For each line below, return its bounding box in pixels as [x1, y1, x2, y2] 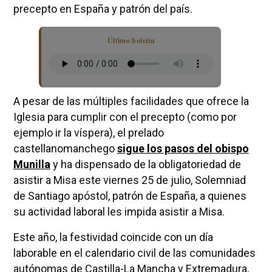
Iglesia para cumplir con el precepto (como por [13, 110, 237, 123]
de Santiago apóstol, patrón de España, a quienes [13, 189, 246, 202]
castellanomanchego [13, 141, 117, 155]
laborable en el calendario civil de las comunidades [13, 246, 256, 259]
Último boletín [107, 35, 155, 46]
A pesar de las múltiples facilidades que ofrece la [13, 94, 249, 107]
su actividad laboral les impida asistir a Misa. [13, 205, 225, 218]
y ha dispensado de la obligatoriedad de [50, 157, 241, 171]
